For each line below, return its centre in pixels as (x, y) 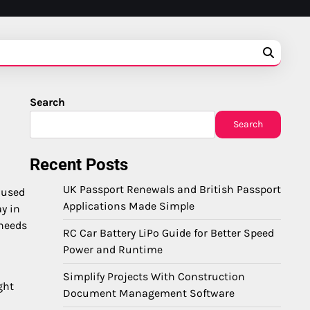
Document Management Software (149, 293)
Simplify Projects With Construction (154, 276)
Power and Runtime (113, 249)
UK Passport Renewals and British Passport (172, 189)
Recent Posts (79, 165)
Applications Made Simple (129, 206)
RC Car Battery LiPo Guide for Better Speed (168, 233)
